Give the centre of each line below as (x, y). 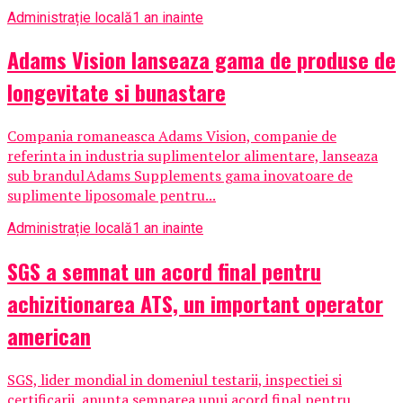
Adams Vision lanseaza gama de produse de (201, 60)
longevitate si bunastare (116, 92)
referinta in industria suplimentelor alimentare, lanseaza (193, 156)
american (49, 336)
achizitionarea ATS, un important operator (195, 304)
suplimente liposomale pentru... (112, 196)
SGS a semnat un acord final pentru (164, 271)
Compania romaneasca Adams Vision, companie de (172, 136)
